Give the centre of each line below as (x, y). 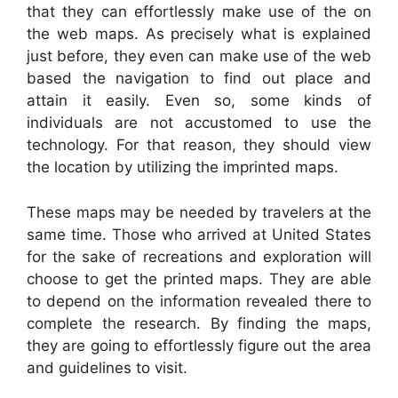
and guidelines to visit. (107, 367)
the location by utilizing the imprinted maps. (183, 167)
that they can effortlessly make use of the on (199, 12)
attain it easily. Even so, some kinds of (199, 101)
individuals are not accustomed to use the (199, 123)
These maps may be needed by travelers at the (199, 212)
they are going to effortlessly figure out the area (199, 345)
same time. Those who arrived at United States (199, 234)
